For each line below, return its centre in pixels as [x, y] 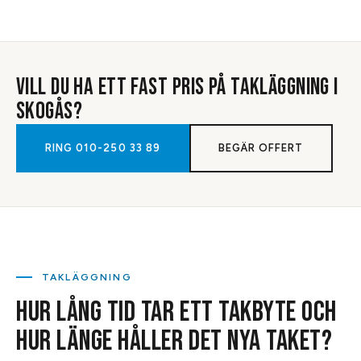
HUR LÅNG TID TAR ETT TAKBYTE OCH [176, 312]
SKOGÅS [45, 111]
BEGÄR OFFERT [261, 147]
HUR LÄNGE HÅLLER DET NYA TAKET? [174, 341]
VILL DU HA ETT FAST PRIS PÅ [124, 87]
